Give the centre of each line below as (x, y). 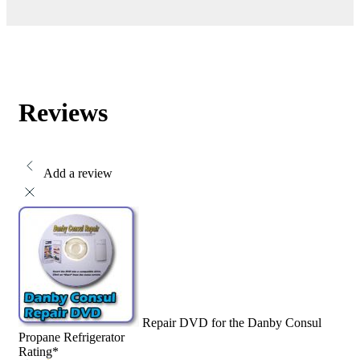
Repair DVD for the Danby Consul (232, 322)
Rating (35, 351)
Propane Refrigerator (72, 337)
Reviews (63, 112)
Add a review (78, 173)
